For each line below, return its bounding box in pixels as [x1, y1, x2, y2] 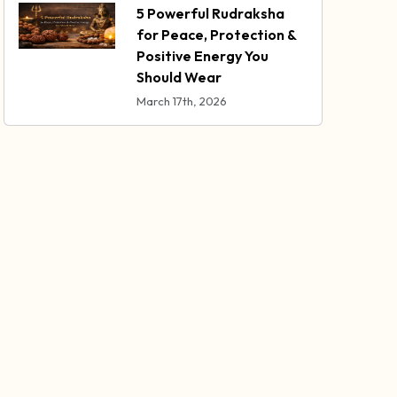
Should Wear [136, 68, 222, 87]
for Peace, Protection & [136, 26, 296, 44]
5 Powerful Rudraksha [136, 4, 284, 23]
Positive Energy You [136, 47, 269, 66]
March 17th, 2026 [136, 94, 227, 109]
